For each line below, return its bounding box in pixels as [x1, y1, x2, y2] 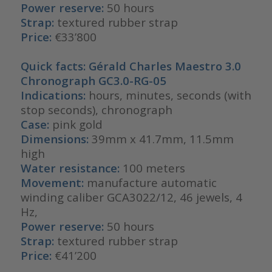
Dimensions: [20, 131, 92, 146]
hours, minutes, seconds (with [88, 87, 251, 103]
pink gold [52, 116, 103, 132]
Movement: [20, 174, 84, 190]
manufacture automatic [83, 174, 217, 190]
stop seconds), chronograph [20, 101, 172, 117]
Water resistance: [20, 160, 120, 175]
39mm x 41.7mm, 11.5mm [91, 131, 234, 146]
